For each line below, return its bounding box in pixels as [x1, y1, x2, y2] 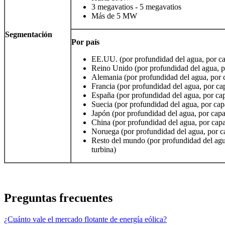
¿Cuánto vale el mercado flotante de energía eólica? [4, 214, 167, 223]
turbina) [91, 145, 116, 154]
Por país [71, 38, 99, 47]
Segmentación [5, 30, 52, 39]
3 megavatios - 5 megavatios [91, 3, 181, 12]
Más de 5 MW [91, 12, 137, 21]
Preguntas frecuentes [4, 191, 113, 204]
